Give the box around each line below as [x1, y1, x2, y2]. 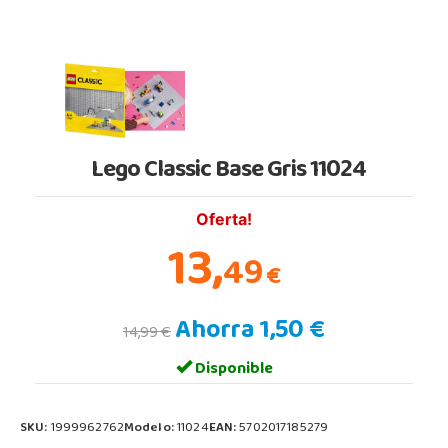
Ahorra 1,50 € [175, 306, 325, 358]
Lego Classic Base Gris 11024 [90, 147, 366, 196]
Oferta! [196, 208, 252, 229]
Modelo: [123, 415, 178, 442]
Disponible [191, 353, 273, 386]
